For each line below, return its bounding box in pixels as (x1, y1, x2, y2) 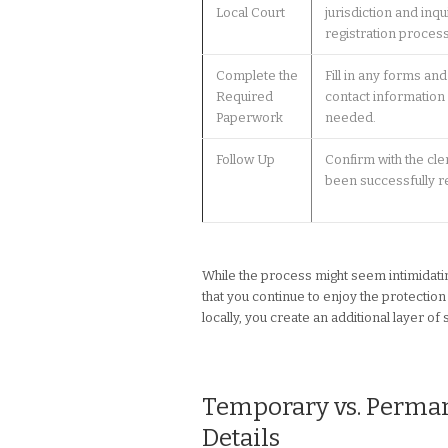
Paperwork (215, 110, 283, 126)
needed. (324, 110, 376, 126)
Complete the (215, 68, 298, 84)
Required (215, 89, 273, 105)
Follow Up (215, 152, 275, 168)
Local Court (215, 5, 285, 21)
